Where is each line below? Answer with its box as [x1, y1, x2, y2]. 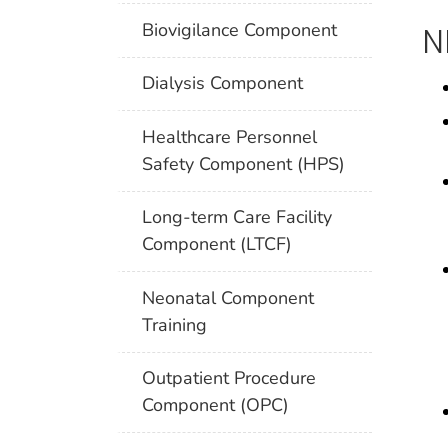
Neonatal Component [142, 285, 315, 310]
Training [142, 312, 208, 337]
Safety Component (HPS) [142, 151, 346, 176]
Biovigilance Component [142, 17, 338, 42]
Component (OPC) [142, 393, 290, 418]
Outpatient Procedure [142, 366, 317, 391]
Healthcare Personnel [142, 124, 318, 149]
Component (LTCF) [142, 232, 293, 257]
